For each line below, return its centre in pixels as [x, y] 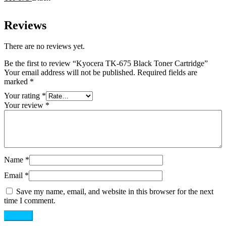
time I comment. [30, 201]
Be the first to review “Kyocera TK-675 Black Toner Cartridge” [106, 64]
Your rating [23, 96]
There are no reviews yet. [44, 46]
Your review [25, 105]
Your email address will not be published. [70, 73]
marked [17, 82]
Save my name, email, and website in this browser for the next [115, 192]
